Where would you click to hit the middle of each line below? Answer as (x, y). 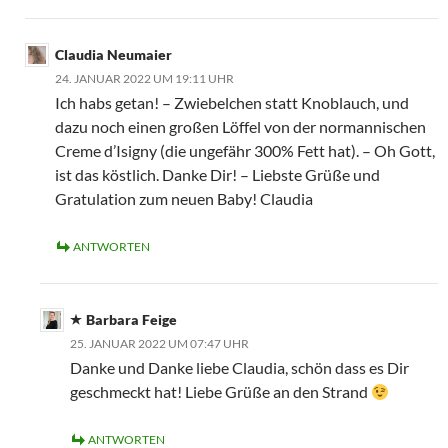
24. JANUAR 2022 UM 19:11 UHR (144, 78)
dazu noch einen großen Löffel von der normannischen (240, 126)
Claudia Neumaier (113, 54)
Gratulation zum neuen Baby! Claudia (184, 198)
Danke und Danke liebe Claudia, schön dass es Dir (239, 367)
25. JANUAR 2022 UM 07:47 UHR (159, 343)
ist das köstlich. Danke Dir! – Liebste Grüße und (217, 174)
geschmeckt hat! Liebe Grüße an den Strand (220, 391)
